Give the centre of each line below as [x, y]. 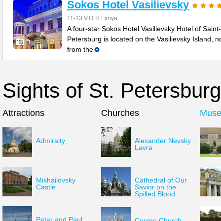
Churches [120, 113]
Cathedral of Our [161, 180]
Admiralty [51, 141]
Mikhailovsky [56, 180]
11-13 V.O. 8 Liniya [92, 18]
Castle [46, 187]
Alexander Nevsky [163, 141]
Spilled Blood [155, 194]
